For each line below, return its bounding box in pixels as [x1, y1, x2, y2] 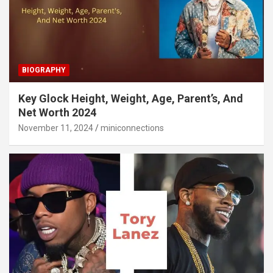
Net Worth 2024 [18, 106, 96, 119]
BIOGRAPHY [22, 66, 66, 75]
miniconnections [101, 123, 164, 133]
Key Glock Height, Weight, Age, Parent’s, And [18, 92, 243, 105]
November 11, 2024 [18, 123, 93, 133]
